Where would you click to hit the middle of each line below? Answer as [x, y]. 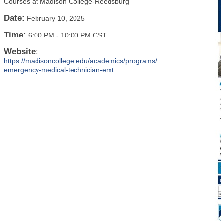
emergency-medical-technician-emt [59, 70]
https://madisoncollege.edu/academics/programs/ [81, 61]
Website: [21, 52]
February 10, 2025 [56, 18]
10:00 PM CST [84, 35]
